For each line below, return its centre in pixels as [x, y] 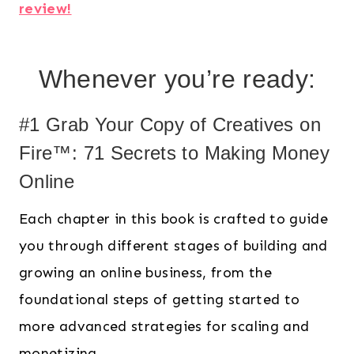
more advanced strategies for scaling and [164, 327]
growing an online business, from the [145, 273]
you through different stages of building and [173, 246]
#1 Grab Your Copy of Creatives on [170, 125]
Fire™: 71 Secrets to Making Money [174, 153]
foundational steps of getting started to [160, 300]
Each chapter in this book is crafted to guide [174, 219]
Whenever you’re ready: [177, 79]
